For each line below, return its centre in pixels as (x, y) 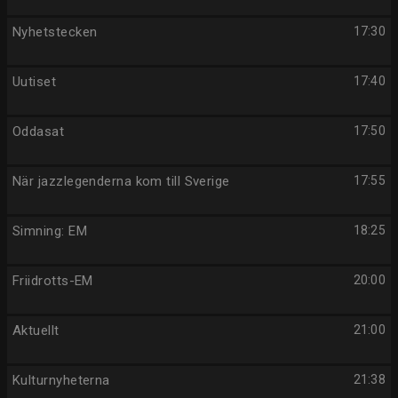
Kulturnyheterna (61, 380)
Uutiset (35, 82)
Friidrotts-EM (53, 281)
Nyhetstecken (55, 32)
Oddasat (39, 131)
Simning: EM (50, 231)
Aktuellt (36, 330)
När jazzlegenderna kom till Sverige (121, 181)
